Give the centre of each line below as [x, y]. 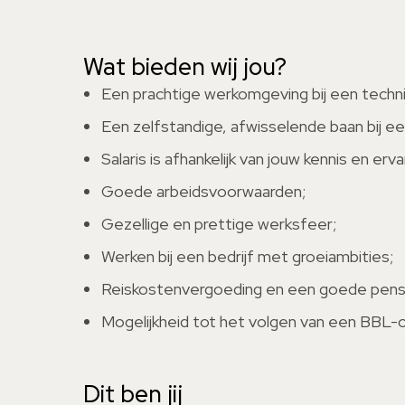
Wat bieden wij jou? [185, 67]
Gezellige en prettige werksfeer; [219, 224]
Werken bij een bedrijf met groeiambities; [247, 256]
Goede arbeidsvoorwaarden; [203, 191]
